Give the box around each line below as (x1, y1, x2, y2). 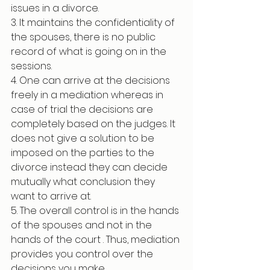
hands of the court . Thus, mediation (11, 233, 182, 246)
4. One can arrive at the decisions (11, 74, 172, 87)
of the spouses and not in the (11, 218, 154, 232)
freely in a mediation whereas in (11, 88, 166, 102)
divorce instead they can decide (11, 160, 170, 174)
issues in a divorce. (11, 1, 101, 15)
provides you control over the (11, 247, 155, 261)
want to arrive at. (11, 189, 91, 203)
